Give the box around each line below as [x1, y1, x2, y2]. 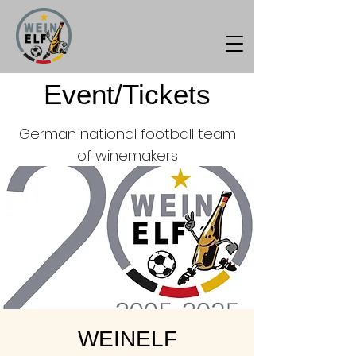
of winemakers [76, 145, 178, 165]
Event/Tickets [44, 79, 211, 110]
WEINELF [77, 327, 177, 351]
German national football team [18, 124, 236, 144]
